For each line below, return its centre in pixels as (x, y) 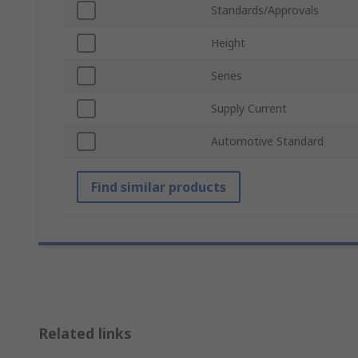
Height (228, 43)
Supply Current (249, 109)
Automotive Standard (267, 141)
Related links (85, 334)
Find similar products (159, 187)
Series (227, 76)
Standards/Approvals (265, 10)
